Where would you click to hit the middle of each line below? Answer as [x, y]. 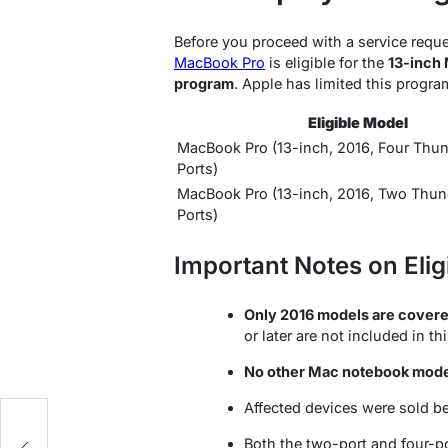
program [204, 83]
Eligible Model [357, 122]
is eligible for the [326, 62]
